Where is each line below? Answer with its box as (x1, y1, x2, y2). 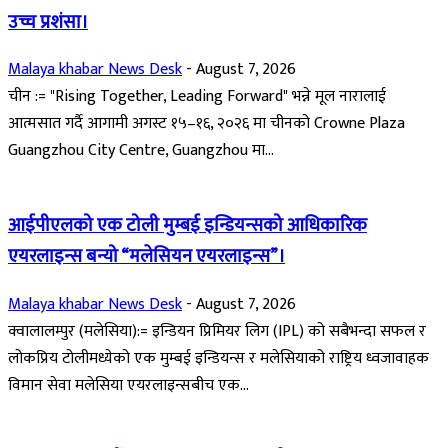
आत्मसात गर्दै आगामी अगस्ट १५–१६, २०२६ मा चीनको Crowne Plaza (8, 110, 405, 138)
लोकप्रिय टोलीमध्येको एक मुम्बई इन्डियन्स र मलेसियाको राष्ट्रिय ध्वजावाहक (8, 344, 429, 372)
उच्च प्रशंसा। (8, 6, 88, 38)
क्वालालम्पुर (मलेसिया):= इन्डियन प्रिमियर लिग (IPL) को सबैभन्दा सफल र (8, 317, 426, 345)
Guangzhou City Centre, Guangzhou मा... (8, 137, 274, 165)
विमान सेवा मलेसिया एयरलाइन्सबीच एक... (8, 371, 249, 399)
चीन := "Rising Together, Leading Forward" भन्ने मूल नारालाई (8, 83, 386, 111)
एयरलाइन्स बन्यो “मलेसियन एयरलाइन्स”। (8, 240, 285, 272)
